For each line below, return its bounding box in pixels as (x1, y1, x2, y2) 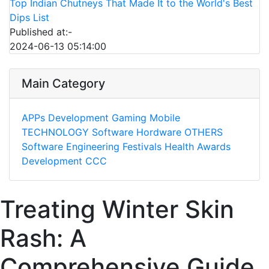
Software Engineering (22, 140, 119, 153)
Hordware (136, 125, 181, 138)
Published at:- (10, 25, 72, 38)
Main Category (22, 76, 105, 91)
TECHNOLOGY (22, 125, 89, 138)
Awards (197, 140, 231, 153)
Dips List (10, 11, 49, 23)
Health (165, 140, 194, 153)
